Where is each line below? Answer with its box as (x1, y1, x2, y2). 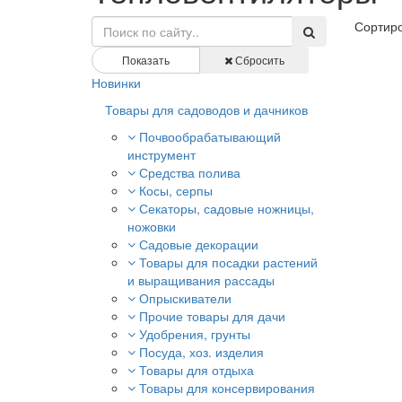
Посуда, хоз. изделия (139, 343, 264, 361)
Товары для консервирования (139, 379, 315, 397)
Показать (122, 52, 170, 67)
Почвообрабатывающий (139, 127, 281, 145)
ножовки (127, 217, 176, 235)
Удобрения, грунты (139, 325, 250, 343)
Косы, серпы (139, 181, 213, 199)
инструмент (127, 145, 196, 163)
